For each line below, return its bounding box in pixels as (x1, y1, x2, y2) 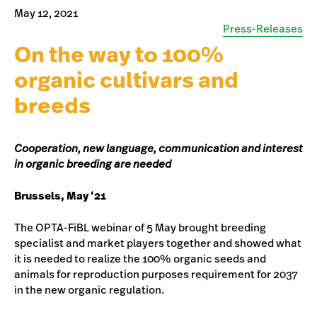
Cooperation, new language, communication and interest (14, 140, 303, 156)
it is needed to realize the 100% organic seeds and (14, 250, 266, 266)
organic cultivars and (14, 64, 238, 96)
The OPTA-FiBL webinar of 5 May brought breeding (14, 219, 266, 235)
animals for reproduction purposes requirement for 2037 (14, 266, 298, 282)
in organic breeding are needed (14, 156, 171, 171)
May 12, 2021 (14, 6, 78, 21)
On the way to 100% (14, 39, 224, 70)
